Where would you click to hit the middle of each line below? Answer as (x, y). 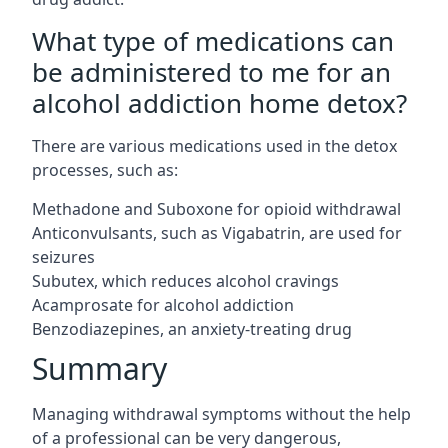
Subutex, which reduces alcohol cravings (185, 280)
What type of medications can (213, 40)
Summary (99, 368)
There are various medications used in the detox (214, 145)
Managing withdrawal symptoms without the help (221, 413)
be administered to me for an (211, 71)
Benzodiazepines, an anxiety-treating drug (192, 328)
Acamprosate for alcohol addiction (163, 304)
